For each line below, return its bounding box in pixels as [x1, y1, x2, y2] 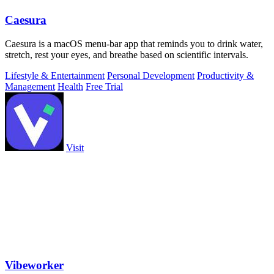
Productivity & [197, 70, 254, 81]
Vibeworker [5, 259, 64, 272]
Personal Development [107, 70, 194, 81]
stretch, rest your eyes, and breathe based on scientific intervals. [5, 49, 248, 60]
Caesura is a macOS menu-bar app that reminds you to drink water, [5, 38, 263, 49]
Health [57, 81, 83, 92]
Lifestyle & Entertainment [5, 70, 105, 81]
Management [5, 81, 55, 92]
